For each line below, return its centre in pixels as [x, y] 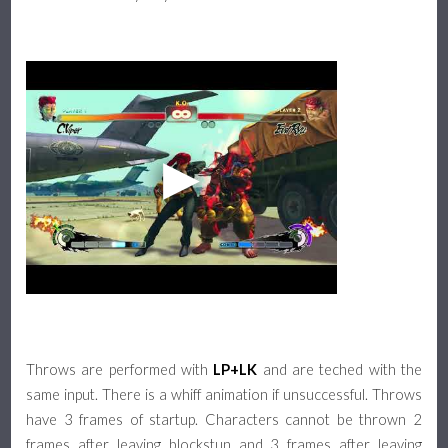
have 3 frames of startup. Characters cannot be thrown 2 [224, 420]
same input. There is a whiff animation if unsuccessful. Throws [224, 395]
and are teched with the [339, 370]
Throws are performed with [120, 370]
